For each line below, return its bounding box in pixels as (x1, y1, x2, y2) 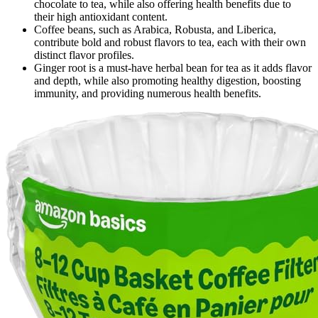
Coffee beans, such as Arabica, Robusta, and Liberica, (34, 23, 276, 36)
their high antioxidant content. (34, 11, 168, 23)
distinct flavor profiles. (34, 49, 134, 62)
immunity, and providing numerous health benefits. (34, 87, 261, 100)
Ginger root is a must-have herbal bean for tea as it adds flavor (34, 62, 312, 75)
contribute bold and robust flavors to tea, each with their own (34, 36, 306, 49)
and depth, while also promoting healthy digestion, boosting (34, 75, 301, 87)
